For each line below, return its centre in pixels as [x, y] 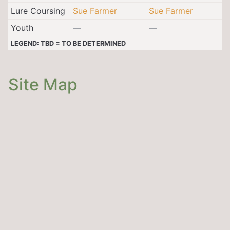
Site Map [43, 84]
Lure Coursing [38, 11]
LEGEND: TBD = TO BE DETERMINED [68, 43]
